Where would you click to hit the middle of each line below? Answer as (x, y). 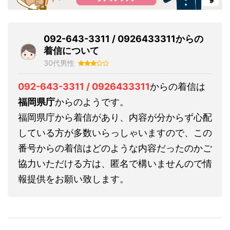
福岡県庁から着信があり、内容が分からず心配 (115, 117)
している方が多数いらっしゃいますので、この (115, 132)
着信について (71, 50)
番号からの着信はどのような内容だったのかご (115, 148)
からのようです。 (92, 102)
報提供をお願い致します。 (73, 179)
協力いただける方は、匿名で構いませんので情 (115, 163)
